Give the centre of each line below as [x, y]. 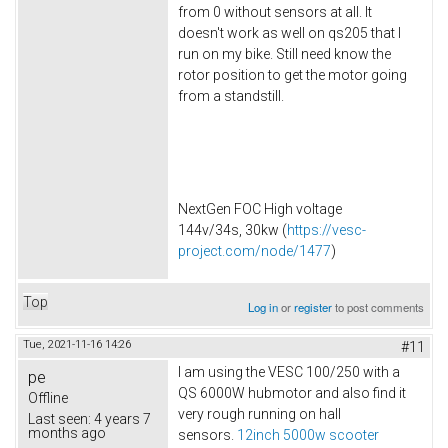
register [313, 306]
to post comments [378, 306]
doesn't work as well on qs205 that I [289, 32]
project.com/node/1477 [254, 251]
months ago [67, 432]
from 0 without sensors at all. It [275, 11]
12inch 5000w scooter [308, 434]
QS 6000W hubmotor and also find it [292, 392]
